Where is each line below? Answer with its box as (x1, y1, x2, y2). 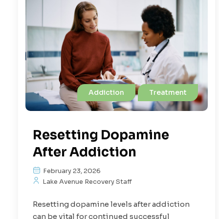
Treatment (149, 88, 187, 97)
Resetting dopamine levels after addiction (33, 199, 190, 209)
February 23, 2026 (42, 166, 101, 175)
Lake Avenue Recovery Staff (41, 177, 132, 186)
